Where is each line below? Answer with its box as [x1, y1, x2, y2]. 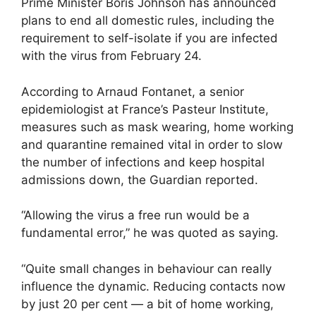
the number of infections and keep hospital [21, 154, 265, 169]
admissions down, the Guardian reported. [21, 172, 258, 187]
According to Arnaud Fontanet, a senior [21, 84, 244, 99]
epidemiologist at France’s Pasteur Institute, [21, 102, 269, 116]
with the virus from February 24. [21, 49, 202, 63]
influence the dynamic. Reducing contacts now [21, 279, 286, 293]
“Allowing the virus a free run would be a [21, 208, 250, 223]
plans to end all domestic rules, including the [21, 13, 274, 28]
